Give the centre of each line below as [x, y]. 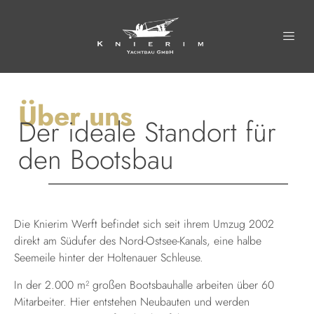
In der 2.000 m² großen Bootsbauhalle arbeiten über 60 [144, 285]
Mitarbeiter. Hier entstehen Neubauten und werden [132, 301]
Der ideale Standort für [147, 132]
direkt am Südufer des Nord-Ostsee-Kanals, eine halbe [138, 241]
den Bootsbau [96, 160]
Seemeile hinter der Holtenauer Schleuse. [110, 258]
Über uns [75, 116]
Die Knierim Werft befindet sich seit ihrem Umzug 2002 [144, 224]
